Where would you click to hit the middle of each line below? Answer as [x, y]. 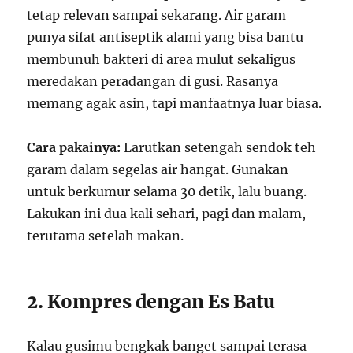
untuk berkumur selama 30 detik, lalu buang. [167, 191]
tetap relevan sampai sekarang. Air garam [157, 15]
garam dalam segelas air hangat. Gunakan [158, 169]
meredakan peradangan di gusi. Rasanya [153, 81]
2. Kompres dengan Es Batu [151, 301]
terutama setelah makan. [106, 235]
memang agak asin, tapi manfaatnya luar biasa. [175, 103]
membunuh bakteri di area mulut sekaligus [162, 59]
